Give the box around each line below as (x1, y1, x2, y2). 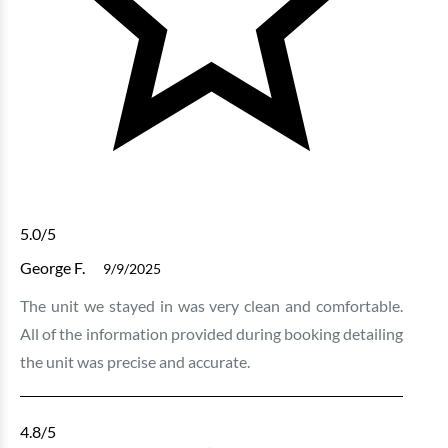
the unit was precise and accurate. (20, 352, 250, 372)
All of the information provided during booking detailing (20, 324, 404, 344)
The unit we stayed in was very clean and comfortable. (20, 296, 404, 316)
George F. (20, 258, 85, 278)
